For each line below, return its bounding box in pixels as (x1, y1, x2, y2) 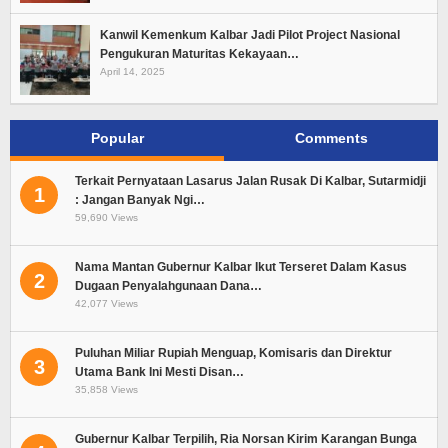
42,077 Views (75, 297, 138, 309)
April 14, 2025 (100, 65, 165, 77)
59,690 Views (75, 211, 138, 223)
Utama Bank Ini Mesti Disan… (75, 364, 244, 379)
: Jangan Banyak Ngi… (75, 192, 205, 207)
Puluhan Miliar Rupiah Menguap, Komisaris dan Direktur (75, 345, 392, 360)
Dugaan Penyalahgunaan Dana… (75, 278, 262, 293)
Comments (294, 129, 368, 146)
